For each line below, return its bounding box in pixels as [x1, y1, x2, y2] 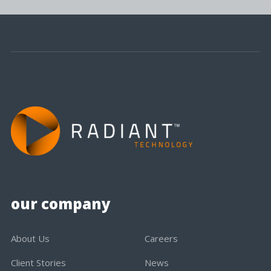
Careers [145, 232, 178, 245]
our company [10, 194, 111, 214]
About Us [10, 232, 50, 245]
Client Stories [10, 256, 66, 269]
